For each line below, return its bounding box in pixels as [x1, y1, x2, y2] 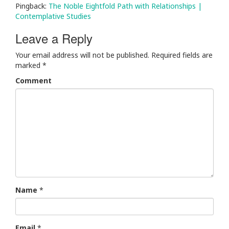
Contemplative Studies [15, 11, 91, 21]
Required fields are [151, 50, 213, 60]
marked [15, 60, 42, 70]
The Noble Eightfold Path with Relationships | [49, 1, 202, 11]
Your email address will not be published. [15, 50, 149, 60]
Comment [15, 76, 52, 85]
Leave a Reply [15, 29, 93, 47]
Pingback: [15, 1, 49, 11]
